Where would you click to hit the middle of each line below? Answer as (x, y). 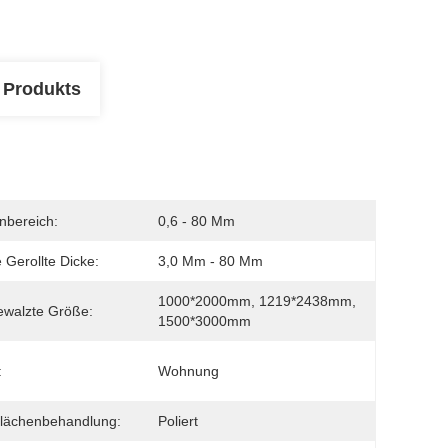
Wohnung (188, 371)
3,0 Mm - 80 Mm (210, 261)
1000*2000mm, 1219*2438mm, (257, 301)
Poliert (178, 421)
